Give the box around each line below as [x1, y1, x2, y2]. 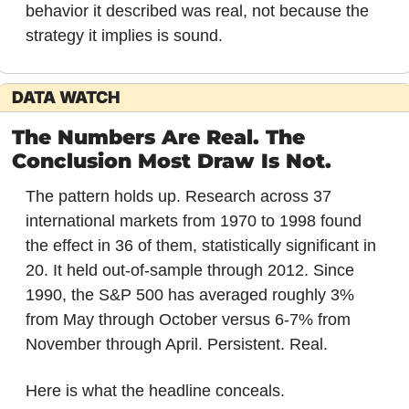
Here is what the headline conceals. [25, 381, 285, 400]
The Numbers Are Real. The [11, 124, 305, 150]
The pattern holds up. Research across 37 [25, 186, 331, 205]
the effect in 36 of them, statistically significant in [25, 236, 376, 255]
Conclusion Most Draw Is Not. [11, 148, 331, 173]
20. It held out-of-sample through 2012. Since [25, 260, 354, 279]
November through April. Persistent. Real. [25, 334, 328, 353]
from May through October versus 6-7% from [25, 309, 351, 329]
